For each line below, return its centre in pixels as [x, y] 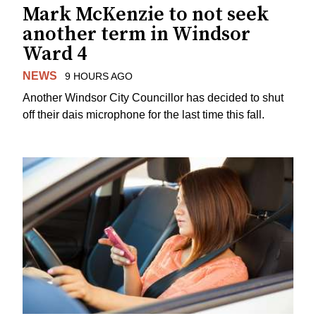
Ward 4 [55, 54]
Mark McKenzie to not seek [146, 15]
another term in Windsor [136, 35]
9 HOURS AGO [98, 77]
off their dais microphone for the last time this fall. [144, 115]
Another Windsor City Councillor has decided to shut [153, 98]
